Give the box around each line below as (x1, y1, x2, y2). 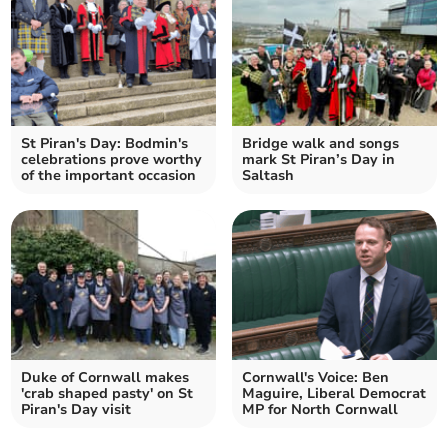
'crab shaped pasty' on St (21, 384, 194, 404)
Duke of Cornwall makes (21, 368, 190, 388)
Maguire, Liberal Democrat (242, 384, 426, 404)
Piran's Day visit (21, 400, 132, 420)
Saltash (242, 166, 294, 186)
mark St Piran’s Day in (242, 150, 395, 170)
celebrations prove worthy (21, 150, 203, 170)
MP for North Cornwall (242, 400, 398, 420)
